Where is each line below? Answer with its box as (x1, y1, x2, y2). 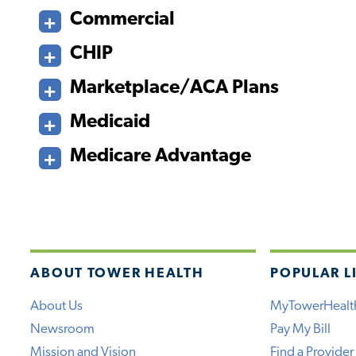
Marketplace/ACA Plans (70, 78, 280, 98)
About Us (30, 300, 83, 314)
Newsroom (30, 323, 95, 337)
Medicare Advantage (70, 146, 252, 166)
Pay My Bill (270, 323, 331, 337)
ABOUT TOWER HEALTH (30, 266, 204, 281)
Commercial (70, 10, 176, 29)
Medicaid (70, 112, 151, 132)
